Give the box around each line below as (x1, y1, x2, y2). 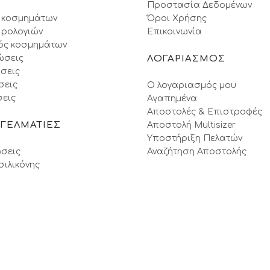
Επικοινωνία (147, 27, 202, 36)
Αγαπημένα (147, 93, 197, 103)
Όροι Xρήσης (147, 13, 207, 23)
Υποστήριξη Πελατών (147, 133, 242, 143)
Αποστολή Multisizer (147, 120, 236, 130)
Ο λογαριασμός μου (147, 80, 236, 90)
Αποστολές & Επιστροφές (147, 107, 262, 116)
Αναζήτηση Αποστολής (147, 146, 246, 156)
